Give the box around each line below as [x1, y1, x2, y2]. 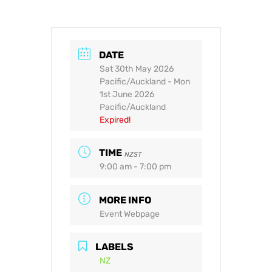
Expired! [100, 114, 131, 125]
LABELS [95, 241, 134, 253]
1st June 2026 [100, 89, 154, 100]
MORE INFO [99, 194, 151, 206]
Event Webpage [100, 209, 160, 220]
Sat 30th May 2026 [100, 63, 174, 74]
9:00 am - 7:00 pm [100, 161, 171, 172]
